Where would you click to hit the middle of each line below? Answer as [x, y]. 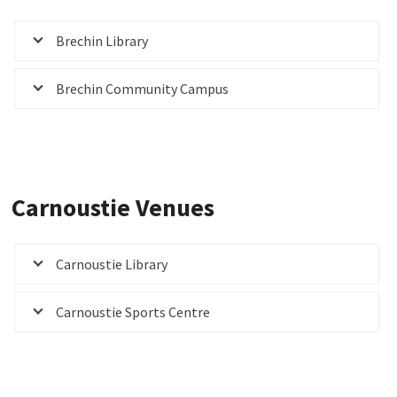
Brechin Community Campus [143, 88]
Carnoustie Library [112, 265]
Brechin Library [102, 40]
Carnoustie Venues [113, 208]
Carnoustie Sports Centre [133, 312]
